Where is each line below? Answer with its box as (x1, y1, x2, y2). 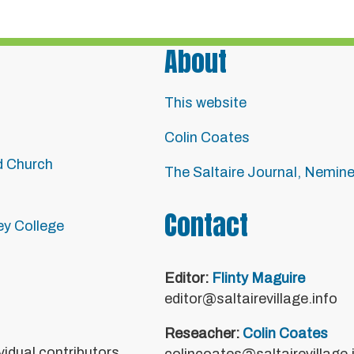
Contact (164, 205, 248, 245)
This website (164, 95, 247, 111)
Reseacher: (164, 326, 243, 341)
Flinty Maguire (212, 270, 305, 286)
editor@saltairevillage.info (164, 291, 337, 307)
